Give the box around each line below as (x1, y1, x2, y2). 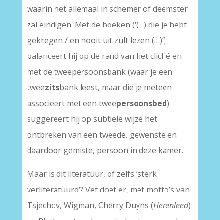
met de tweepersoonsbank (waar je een (27, 66, 172, 77)
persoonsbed (116, 98, 167, 109)
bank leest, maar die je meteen (59, 82, 172, 93)
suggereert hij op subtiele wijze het (27, 113, 157, 124)
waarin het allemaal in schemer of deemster (27, 3, 188, 14)
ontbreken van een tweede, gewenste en (27, 129, 177, 140)
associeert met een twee (27, 98, 116, 109)
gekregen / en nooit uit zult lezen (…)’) (27, 35, 166, 46)
